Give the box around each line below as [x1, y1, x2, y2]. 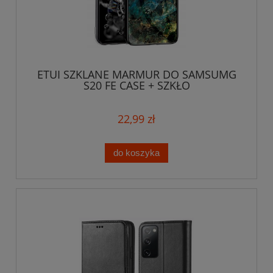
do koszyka [113, 147, 160, 158]
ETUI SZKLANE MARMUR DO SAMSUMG [37, 67, 236, 82]
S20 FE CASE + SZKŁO [83, 78, 190, 93]
